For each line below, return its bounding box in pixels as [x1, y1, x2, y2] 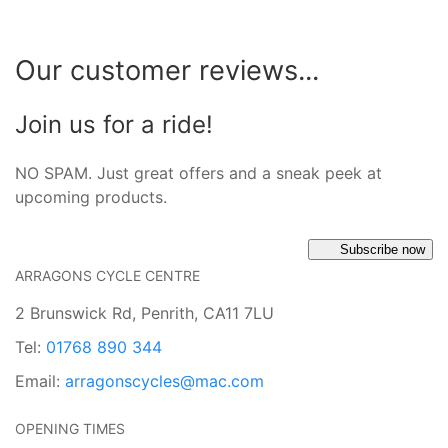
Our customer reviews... [15, 53, 319, 87]
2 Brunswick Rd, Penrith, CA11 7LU [15, 302, 274, 323]
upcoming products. [15, 186, 167, 207]
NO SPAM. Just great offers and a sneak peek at [15, 162, 382, 183]
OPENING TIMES [15, 419, 125, 437]
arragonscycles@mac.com [65, 370, 264, 391]
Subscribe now [340, 241, 425, 257]
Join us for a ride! [15, 109, 213, 139]
